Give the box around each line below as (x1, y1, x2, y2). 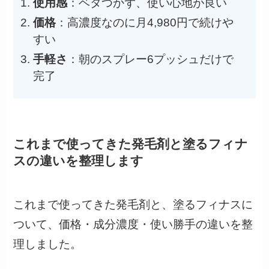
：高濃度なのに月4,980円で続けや (56, 16, 234, 29)
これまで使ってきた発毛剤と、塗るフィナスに (13, 198, 253, 211)
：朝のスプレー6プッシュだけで (67, 52, 234, 65)
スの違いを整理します (13, 154, 144, 168)
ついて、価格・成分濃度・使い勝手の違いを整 (13, 217, 253, 231)
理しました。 (13, 237, 82, 250)
